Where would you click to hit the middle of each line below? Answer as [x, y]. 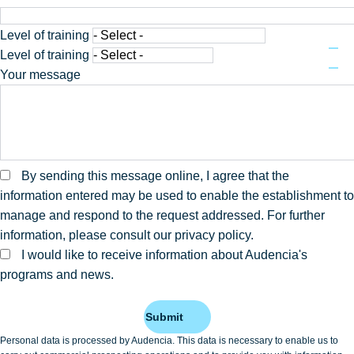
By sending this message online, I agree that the [155, 176]
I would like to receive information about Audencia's [164, 255]
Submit [164, 317]
